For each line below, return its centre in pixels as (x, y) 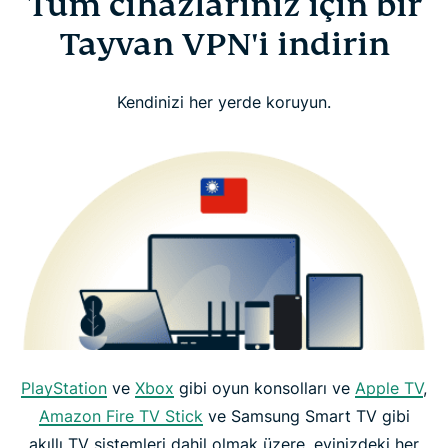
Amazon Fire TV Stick (120, 415)
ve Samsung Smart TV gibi (306, 415)
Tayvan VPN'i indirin (224, 44)
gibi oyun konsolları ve (264, 387)
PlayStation (64, 387)
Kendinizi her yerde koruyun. (224, 102)
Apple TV (389, 387)
